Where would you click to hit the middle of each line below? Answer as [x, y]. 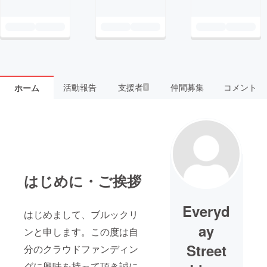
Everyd [207, 211]
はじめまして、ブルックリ [81, 214]
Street [206, 250]
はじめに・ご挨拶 [83, 180]
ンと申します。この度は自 [81, 231]
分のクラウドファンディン [81, 249]
